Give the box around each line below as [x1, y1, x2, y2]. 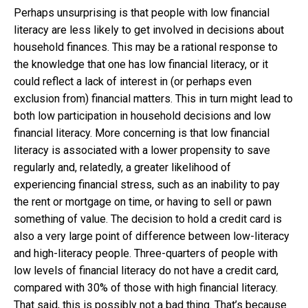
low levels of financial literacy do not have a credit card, [14, 264, 278, 278]
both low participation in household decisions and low [14, 109, 271, 123]
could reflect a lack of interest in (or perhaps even [14, 75, 252, 89]
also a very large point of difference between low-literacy [14, 230, 289, 243]
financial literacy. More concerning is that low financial [14, 126, 269, 140]
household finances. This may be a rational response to [14, 41, 278, 54]
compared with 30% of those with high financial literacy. [14, 281, 278, 295]
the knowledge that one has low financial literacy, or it [14, 58, 268, 71]
